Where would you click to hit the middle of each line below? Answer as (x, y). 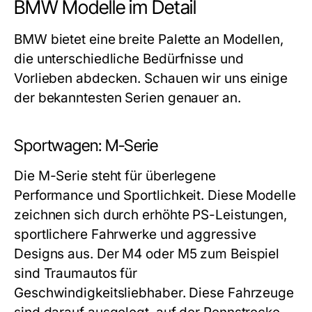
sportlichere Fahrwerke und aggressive (135, 235)
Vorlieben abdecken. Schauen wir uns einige (151, 79)
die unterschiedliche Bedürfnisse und (129, 59)
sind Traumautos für (76, 274)
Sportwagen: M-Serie (86, 146)
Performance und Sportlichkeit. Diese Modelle (155, 196)
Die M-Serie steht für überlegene (115, 176)
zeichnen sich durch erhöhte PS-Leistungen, (151, 215)
